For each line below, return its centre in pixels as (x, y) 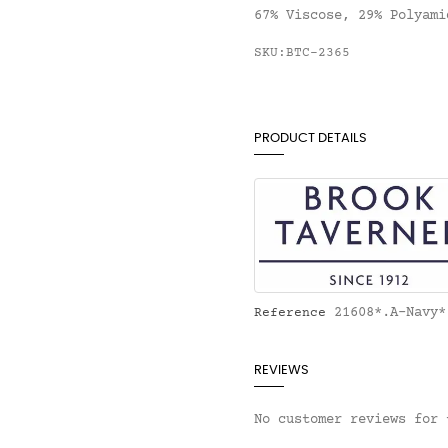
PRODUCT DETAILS (310, 139)
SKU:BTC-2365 (302, 53)
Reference (290, 313)
